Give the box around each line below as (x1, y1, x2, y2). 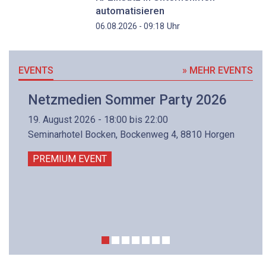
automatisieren (95, 4, 164, 17)
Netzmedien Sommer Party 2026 (28, 92, 227, 109)
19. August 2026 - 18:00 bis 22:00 (28, 113, 168, 125)
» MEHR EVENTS (182, 65, 254, 77)
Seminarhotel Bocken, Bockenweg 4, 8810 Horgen (28, 128, 235, 140)
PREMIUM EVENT (33, 153, 107, 164)
